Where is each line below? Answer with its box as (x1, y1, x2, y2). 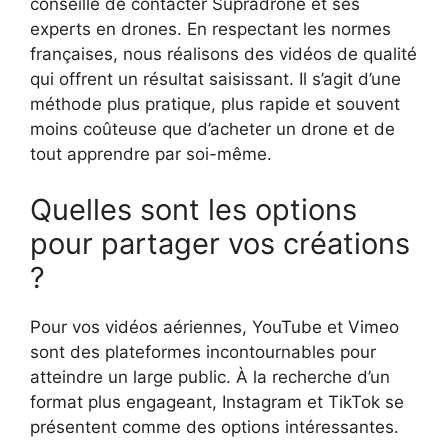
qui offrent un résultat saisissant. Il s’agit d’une (30, 69, 401, 90)
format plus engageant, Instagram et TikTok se (30, 391, 404, 412)
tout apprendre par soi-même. (30, 144, 272, 165)
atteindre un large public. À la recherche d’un (30, 366, 390, 387)
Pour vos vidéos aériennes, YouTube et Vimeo (30, 316, 399, 337)
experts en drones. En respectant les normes (30, 19, 391, 40)
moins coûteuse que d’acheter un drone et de (30, 119, 395, 140)
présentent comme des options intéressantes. (30, 416, 399, 437)
